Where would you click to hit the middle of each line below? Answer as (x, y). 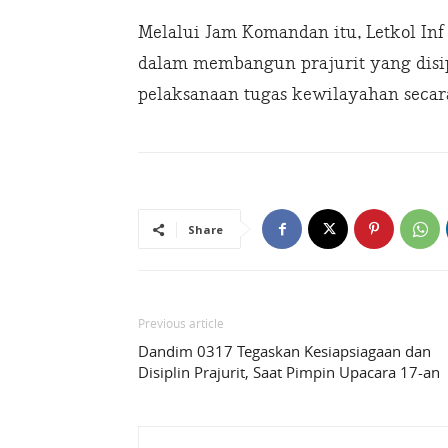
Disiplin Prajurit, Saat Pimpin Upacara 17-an (289, 372)
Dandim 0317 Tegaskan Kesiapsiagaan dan (284, 351)
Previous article (181, 323)
